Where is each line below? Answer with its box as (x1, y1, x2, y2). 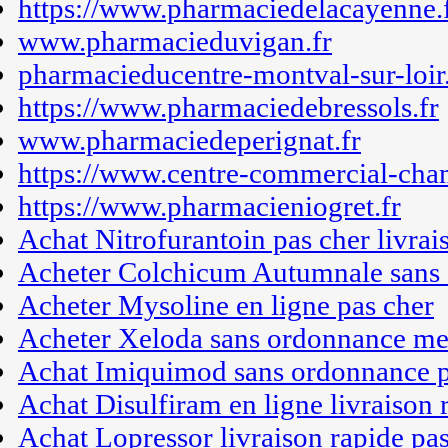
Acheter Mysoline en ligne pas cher (18, 289, 434, 321)
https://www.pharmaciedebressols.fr (18, 91, 439, 123)
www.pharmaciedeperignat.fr (18, 124, 361, 156)
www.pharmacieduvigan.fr (18, 25, 332, 57)
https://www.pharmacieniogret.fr (18, 190, 401, 222)
